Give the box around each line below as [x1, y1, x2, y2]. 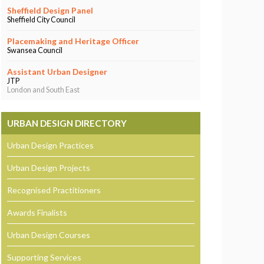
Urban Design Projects [6, 162, 90, 173]
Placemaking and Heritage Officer [6, 35, 139, 46]
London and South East [6, 85, 80, 94]
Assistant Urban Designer [6, 66, 107, 77]
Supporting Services [6, 252, 81, 262]
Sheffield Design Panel [6, 5, 93, 15]
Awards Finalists [6, 207, 67, 217]
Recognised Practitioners [6, 184, 101, 195]
